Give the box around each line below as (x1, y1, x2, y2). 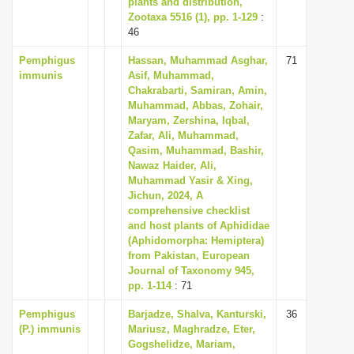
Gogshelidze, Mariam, (128, 338, 235, 350)
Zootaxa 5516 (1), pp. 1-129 (128, 11, 258, 23)
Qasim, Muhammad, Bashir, (128, 145, 264, 156)
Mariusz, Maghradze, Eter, (128, 323, 255, 335)
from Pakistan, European (128, 250, 250, 262)
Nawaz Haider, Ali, (128, 160, 217, 171)
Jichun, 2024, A (128, 190, 203, 201)
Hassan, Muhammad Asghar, (128, 55, 268, 66)
